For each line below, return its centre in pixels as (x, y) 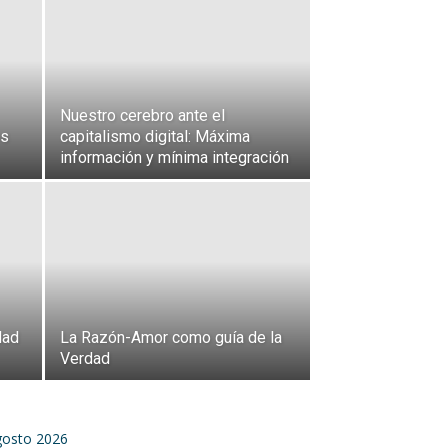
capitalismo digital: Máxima (155, 136)
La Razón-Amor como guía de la (171, 337)
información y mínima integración (174, 157)
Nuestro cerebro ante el (142, 115)
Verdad (85, 358)
